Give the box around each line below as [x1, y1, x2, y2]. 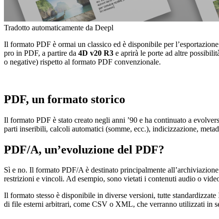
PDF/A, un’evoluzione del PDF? [4, 143, 164, 156]
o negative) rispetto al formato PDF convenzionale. [4, 57, 161, 66]
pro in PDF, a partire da [4, 48, 78, 57]
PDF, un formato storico [4, 92, 125, 106]
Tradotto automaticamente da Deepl [4, 23, 113, 32]
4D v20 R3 [78, 48, 113, 57]
